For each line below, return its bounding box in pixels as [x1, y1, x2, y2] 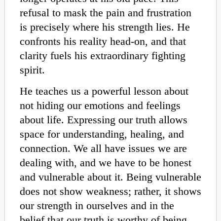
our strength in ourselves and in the [20, 199, 174, 212]
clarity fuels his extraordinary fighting [20, 49, 185, 62]
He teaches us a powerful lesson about [20, 85, 188, 98]
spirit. [20, 64, 45, 76]
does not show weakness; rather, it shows [20, 185, 201, 198]
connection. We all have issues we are [20, 142, 187, 155]
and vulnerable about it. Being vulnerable [20, 171, 201, 184]
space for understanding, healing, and [20, 128, 184, 141]
